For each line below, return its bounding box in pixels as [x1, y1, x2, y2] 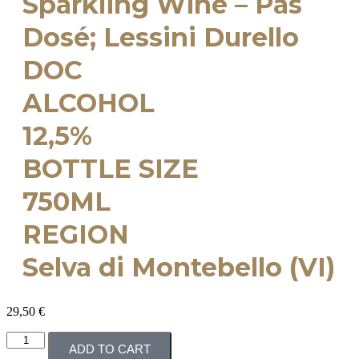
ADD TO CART [69, 342, 151, 356]
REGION [22, 219, 129, 250]
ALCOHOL [22, 87, 155, 119]
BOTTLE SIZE [22, 153, 199, 184]
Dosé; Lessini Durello [22, 22, 299, 53]
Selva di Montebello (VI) [22, 252, 335, 283]
